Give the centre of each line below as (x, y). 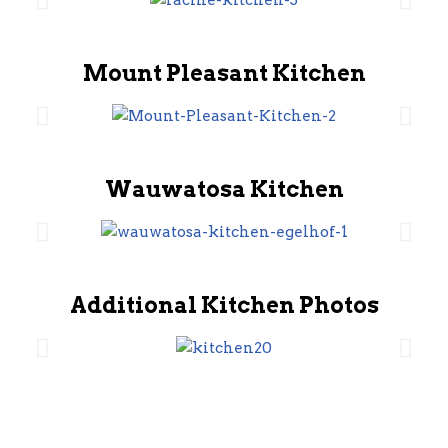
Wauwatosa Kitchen (224, 189)
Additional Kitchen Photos (224, 305)
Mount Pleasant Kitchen (224, 73)
